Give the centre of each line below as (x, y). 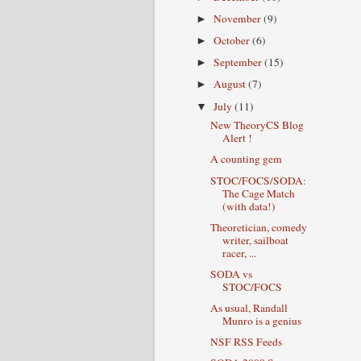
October (233, 41)
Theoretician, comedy (258, 227)
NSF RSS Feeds (246, 342)
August (231, 84)
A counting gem (246, 159)
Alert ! (237, 138)
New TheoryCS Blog (257, 125)
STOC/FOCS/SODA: (258, 180)
